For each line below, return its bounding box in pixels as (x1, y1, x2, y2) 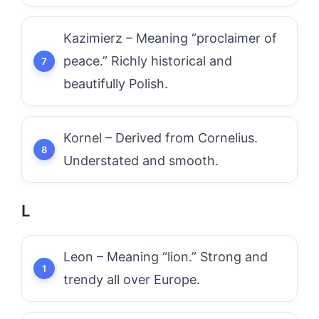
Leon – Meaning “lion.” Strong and (63, 249, 268, 264)
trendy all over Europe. (63, 272, 200, 287)
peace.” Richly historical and (63, 53, 232, 68)
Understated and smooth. (63, 153, 219, 168)
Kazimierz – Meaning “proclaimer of (63, 31, 277, 46)
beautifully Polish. (63, 76, 168, 91)
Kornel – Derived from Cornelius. (63, 130, 258, 145)
